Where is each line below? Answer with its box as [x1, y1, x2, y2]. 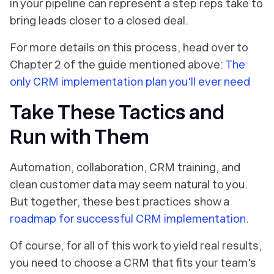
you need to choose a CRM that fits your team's [10, 256, 256, 270]
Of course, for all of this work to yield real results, [10, 239, 262, 253]
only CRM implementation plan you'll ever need [10, 75, 250, 89]
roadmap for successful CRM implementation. [10, 212, 249, 226]
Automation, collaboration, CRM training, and [10, 161, 240, 174]
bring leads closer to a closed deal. [10, 14, 188, 28]
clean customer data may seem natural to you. [10, 178, 248, 191]
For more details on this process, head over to [10, 41, 248, 54]
